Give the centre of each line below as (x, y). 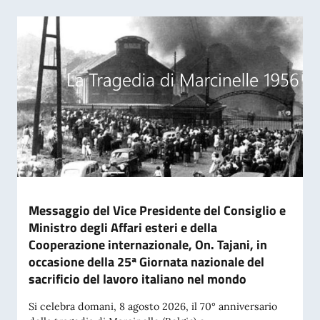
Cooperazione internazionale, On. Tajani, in (148, 245)
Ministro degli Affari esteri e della (123, 227)
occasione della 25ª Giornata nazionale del (146, 262)
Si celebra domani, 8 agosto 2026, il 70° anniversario (153, 306)
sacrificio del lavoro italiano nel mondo (137, 279)
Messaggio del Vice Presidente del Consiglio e (157, 210)
